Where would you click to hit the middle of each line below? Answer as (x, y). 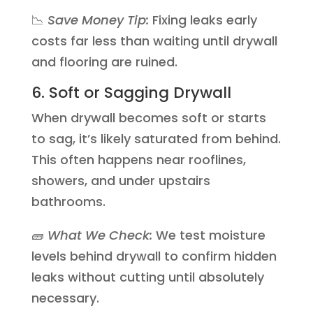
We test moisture (209, 235)
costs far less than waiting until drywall (154, 41)
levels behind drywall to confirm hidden (154, 256)
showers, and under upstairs (121, 181)
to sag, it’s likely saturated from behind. (156, 139)
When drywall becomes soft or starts (148, 118)
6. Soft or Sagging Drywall (131, 93)
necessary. (65, 298)
